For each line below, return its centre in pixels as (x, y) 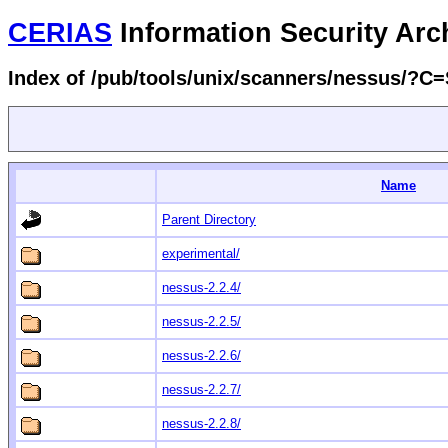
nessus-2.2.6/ (201, 356)
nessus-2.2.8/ (201, 424)
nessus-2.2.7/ (201, 390)
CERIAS (60, 32)
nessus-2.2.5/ (201, 322)
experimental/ (201, 254)
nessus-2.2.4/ (201, 288)
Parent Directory (209, 220)
